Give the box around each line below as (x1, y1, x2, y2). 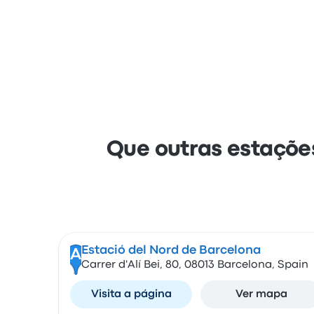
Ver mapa (235, 289, 287, 299)
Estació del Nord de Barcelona (81, 245, 261, 256)
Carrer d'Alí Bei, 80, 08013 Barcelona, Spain (81, 260, 308, 270)
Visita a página (90, 289, 172, 299)
